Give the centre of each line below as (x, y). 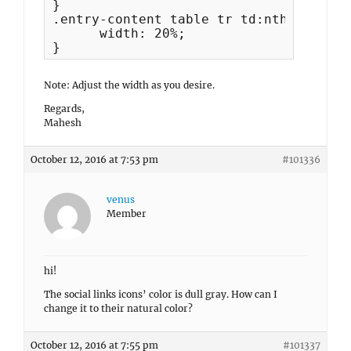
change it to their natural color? (118, 308)
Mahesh (63, 123)
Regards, (64, 109)
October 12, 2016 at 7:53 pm (94, 159)
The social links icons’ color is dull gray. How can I (161, 294)
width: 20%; (119, 33)
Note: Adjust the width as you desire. (129, 85)
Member (127, 213)
